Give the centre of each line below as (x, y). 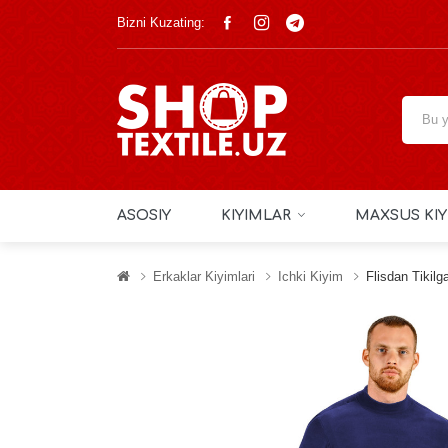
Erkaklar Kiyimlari (204, 276)
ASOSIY (144, 215)
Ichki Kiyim (310, 276)
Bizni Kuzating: (161, 22)
